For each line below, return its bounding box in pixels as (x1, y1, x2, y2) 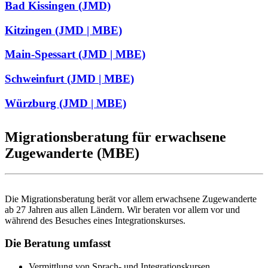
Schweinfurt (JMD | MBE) (5, 72, 134, 85)
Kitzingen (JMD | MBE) (5, 23, 122, 36)
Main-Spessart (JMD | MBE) (5, 48, 145, 61)
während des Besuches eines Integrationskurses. (5, 215, 185, 226)
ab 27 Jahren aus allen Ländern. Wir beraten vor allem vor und (5, 204, 240, 215)
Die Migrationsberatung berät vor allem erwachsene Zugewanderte (5, 193, 257, 204)
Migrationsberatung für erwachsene (5, 129, 226, 145)
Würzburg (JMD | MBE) (5, 96, 126, 109)
